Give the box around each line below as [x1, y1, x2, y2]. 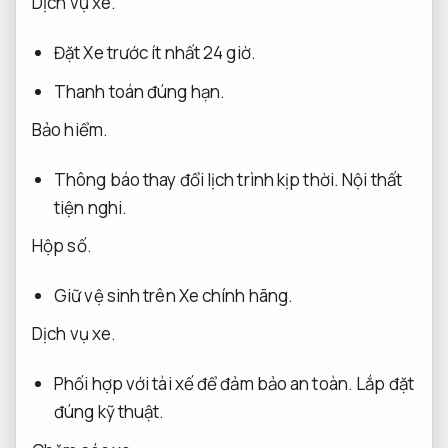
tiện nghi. [54, 195, 128, 219]
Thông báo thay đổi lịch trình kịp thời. [54, 167, 339, 191]
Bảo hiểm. [32, 117, 108, 141]
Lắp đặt [356, 372, 414, 396]
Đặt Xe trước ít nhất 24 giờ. [54, 41, 256, 65]
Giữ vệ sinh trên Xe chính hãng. [54, 284, 294, 308]
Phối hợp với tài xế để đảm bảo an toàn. [54, 372, 353, 396]
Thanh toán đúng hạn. [54, 79, 226, 103]
